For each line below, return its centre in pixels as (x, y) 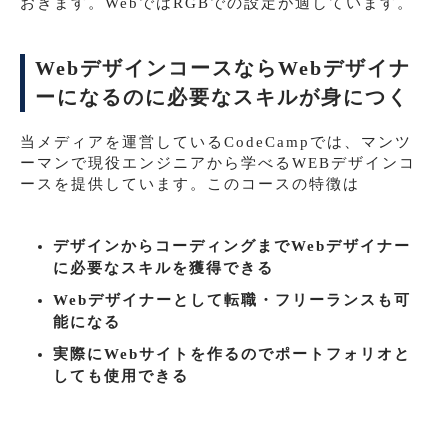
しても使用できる (120, 375)
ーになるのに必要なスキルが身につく (222, 97)
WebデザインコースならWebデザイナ (223, 68)
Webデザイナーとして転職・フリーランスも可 (231, 299)
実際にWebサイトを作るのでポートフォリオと (231, 353)
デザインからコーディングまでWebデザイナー (231, 245)
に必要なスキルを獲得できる (163, 267)
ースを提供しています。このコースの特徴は (190, 183)
